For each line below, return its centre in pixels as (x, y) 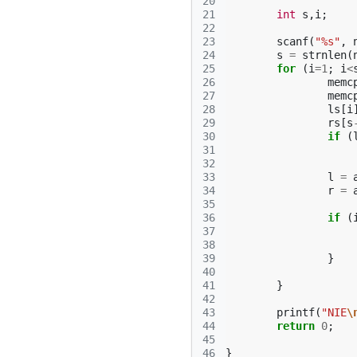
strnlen (324, 55)
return (296, 326)
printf (296, 312)
